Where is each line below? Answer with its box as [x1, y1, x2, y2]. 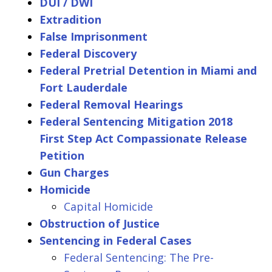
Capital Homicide [64, 199, 153, 214]
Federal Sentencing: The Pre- [64, 250, 214, 265]
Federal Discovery [39, 46, 137, 61]
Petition [39, 148, 84, 163]
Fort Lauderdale [39, 80, 127, 95]
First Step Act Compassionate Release [39, 131, 247, 146]
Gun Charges [39, 165, 109, 180]
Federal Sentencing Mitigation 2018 [39, 114, 233, 129]
